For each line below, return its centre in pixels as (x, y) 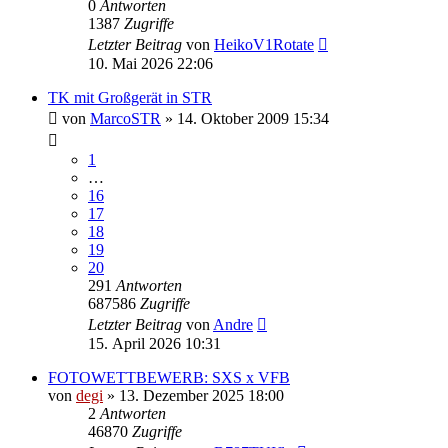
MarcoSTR (125, 118)
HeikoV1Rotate (264, 44)
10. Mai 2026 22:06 (150, 63)
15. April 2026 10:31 (154, 343)
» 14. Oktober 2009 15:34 (245, 118)
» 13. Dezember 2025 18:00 (193, 395)
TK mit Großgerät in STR (130, 97)
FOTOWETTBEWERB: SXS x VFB (169, 377)
